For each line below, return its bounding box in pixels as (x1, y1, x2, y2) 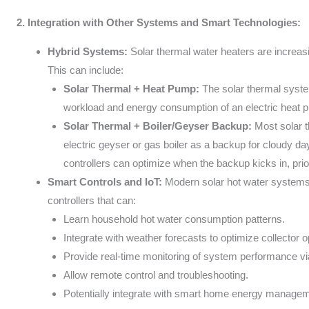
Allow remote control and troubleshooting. (63, 268, 248, 281)
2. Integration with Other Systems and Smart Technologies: (17, 16, 301, 28)
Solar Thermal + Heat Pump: (63, 82, 199, 94)
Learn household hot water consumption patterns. (63, 212, 285, 225)
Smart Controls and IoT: (48, 175, 163, 188)
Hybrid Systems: (48, 45, 128, 57)
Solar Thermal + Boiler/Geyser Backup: (63, 119, 252, 132)
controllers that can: (48, 194, 137, 206)
